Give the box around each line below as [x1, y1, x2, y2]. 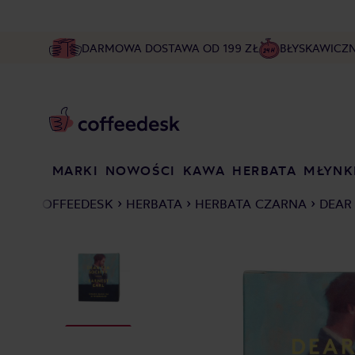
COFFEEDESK [33, 196, 113, 212]
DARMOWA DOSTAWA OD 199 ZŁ [81, 41, 259, 55]
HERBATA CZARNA [195, 196, 307, 212]
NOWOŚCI [105, 162, 176, 178]
